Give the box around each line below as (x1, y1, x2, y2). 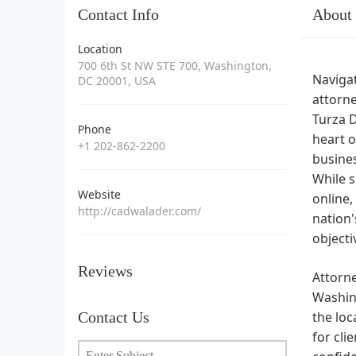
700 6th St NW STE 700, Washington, (78, 57, 272, 73)
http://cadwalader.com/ (78, 203, 201, 219)
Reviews (78, 261, 133, 280)
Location (78, 41, 122, 56)
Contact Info (78, 5, 159, 23)
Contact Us (78, 308, 149, 326)
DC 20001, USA (78, 72, 156, 88)
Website (78, 186, 121, 202)
